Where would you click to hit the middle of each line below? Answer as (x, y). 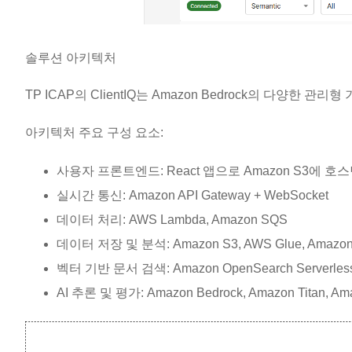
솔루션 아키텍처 (71, 57)
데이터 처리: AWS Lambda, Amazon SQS (172, 219)
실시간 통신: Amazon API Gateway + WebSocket (192, 195)
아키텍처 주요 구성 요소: (94, 132)
